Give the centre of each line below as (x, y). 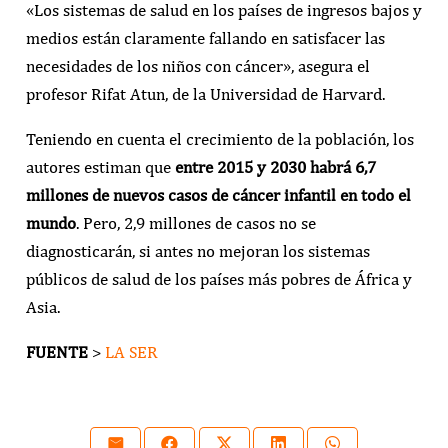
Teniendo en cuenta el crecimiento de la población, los (219, 139)
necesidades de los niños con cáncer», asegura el (197, 66)
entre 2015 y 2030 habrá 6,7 (275, 167)
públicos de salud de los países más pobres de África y (218, 279)
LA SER (131, 352)
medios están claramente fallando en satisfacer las (205, 38)
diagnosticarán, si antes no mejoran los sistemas (197, 251)
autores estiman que (100, 167)
